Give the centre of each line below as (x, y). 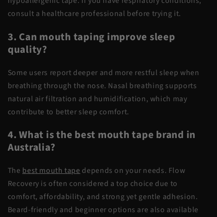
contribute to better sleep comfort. (68, 112)
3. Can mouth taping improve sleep (91, 37)
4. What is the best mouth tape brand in (101, 135)
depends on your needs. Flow (133, 171)
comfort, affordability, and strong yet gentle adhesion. (103, 197)
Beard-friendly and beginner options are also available (103, 210)
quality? (27, 49)
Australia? (31, 148)
